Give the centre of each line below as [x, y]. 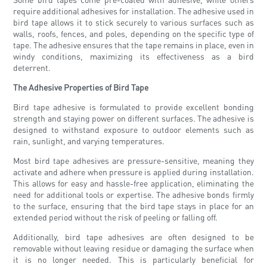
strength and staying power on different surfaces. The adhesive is [133, 118]
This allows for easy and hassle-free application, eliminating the [133, 183]
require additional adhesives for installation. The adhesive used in [133, 11]
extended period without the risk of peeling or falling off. [116, 217]
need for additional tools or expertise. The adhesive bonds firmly [133, 195]
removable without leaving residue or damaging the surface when [133, 248]
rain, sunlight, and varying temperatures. [89, 141]
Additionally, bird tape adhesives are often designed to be [133, 237]
